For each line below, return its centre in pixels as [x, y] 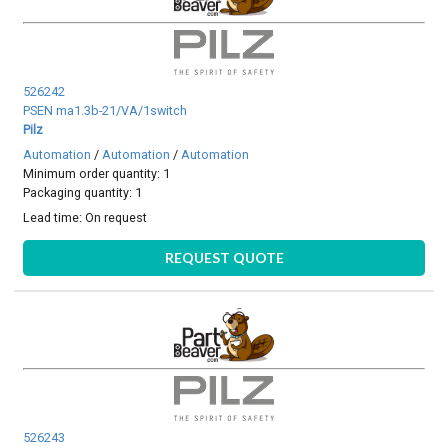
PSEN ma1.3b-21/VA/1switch [105, 110]
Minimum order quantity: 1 [97, 173]
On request [116, 218]
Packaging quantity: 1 [83, 192]
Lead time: [54, 218]
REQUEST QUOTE [224, 257]
